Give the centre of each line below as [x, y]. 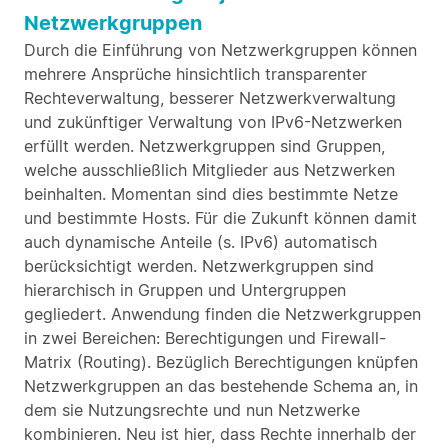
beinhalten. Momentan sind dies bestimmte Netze [211, 194]
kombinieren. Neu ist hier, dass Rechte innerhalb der [220, 434]
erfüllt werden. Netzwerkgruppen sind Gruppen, [204, 146]
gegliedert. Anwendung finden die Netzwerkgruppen [222, 314]
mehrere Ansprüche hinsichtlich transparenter [195, 74]
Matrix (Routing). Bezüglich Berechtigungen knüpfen [221, 362]
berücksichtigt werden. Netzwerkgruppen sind [199, 266]
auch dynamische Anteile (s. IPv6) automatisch [200, 242]
